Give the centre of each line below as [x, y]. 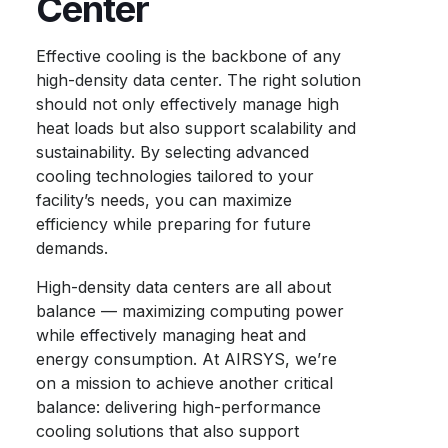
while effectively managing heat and [171, 335]
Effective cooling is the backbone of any [189, 56]
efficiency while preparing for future [174, 224]
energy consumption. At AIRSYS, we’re [187, 359]
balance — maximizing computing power [190, 311]
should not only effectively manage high [188, 104]
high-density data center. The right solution [199, 80]
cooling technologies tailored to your [175, 176]
